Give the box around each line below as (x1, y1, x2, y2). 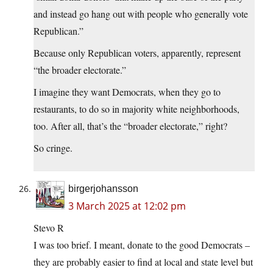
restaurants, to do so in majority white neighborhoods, (34, 102, 239, 116)
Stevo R (34, 221, 64, 235)
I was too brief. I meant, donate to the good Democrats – (34, 238, 250, 252)
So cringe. (34, 141, 73, 155)
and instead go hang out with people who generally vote (34, 7, 248, 21)
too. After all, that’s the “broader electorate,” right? (34, 119, 227, 133)
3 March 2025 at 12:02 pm (68, 199, 186, 213)
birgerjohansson (68, 183, 138, 194)
